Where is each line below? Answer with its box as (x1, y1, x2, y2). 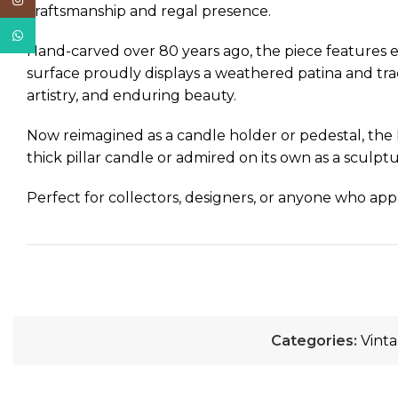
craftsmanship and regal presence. (27, 3, 271, 20)
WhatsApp (36, 28, 106, 44)
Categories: (271, 332, 357, 349)
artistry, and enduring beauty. (27, 87, 236, 104)
